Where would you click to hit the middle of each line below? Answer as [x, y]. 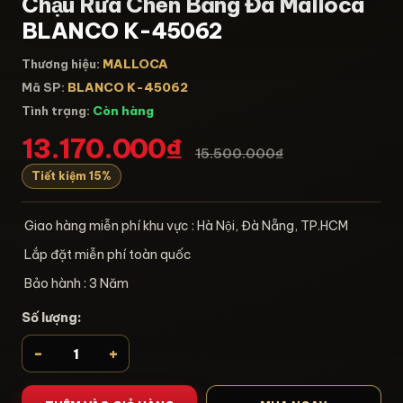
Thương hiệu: [61, 63]
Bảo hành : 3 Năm [75, 283]
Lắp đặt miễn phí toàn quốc [107, 254]
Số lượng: [52, 317]
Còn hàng [123, 110]
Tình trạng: [56, 110]
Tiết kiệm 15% [72, 175]
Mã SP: [43, 87]
